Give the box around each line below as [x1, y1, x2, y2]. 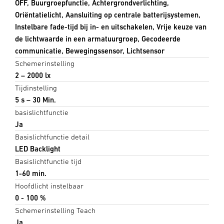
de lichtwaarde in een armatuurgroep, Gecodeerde [15, 34, 180, 43]
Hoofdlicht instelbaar [15, 181, 83, 190]
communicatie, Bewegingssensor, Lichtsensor [15, 46, 164, 55]
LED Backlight [15, 144, 60, 153]
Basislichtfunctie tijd [15, 156, 81, 165]
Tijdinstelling [15, 83, 57, 92]
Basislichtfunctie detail [15, 132, 89, 141]
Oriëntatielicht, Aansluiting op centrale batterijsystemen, [15, 10, 200, 19]
